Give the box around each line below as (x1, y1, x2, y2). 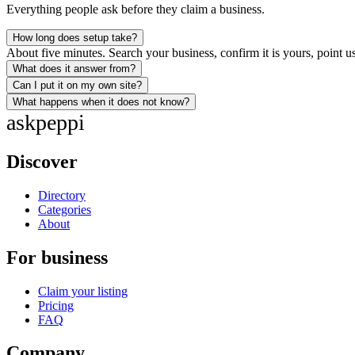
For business (6, 246, 108, 268)
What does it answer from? (13, 62, 136, 74)
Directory (38, 188, 86, 202)
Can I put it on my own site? (13, 78, 142, 91)
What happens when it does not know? (13, 95, 189, 108)
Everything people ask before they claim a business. (6, 2, 265, 16)
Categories (38, 202, 91, 216)
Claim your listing (38, 284, 128, 298)
